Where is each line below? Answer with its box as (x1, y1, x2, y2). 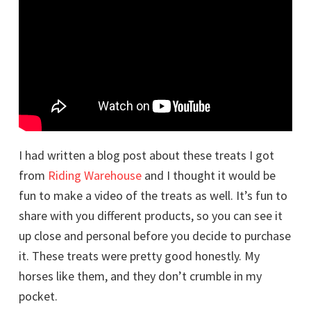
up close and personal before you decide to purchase (19, 227, 291, 244)
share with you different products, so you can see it (19, 207, 283, 224)
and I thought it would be (142, 167, 276, 183)
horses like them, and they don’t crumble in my (19, 267, 262, 284)
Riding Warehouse (48, 167, 142, 183)
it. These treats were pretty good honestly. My (19, 247, 260, 264)
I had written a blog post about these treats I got (19, 146, 274, 163)
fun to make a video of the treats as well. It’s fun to (19, 187, 287, 203)
